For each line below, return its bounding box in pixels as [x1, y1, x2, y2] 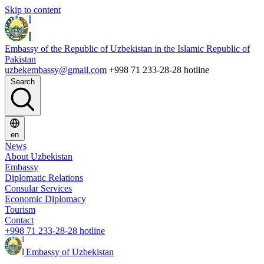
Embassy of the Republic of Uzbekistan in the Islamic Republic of [5, 44, 250, 54]
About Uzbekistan [5, 151, 72, 161]
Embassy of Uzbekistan [26, 247, 114, 257]
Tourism [5, 204, 35, 214]
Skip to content [5, 5, 61, 15]
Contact [5, 215, 34, 225]
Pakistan [5, 54, 36, 64]
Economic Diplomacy [5, 194, 86, 204]
